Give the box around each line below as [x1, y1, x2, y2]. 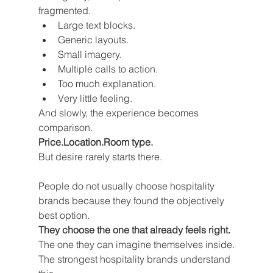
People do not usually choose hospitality [38, 180, 217, 193]
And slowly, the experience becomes [38, 107, 201, 119]
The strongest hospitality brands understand [38, 253, 233, 266]
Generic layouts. [57, 34, 129, 46]
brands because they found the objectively [38, 194, 227, 207]
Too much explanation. [57, 77, 156, 90]
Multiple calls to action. [57, 63, 158, 76]
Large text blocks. [57, 19, 135, 32]
